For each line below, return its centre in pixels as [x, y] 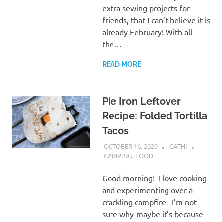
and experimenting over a [147, 190]
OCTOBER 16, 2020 [130, 146]
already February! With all [147, 31]
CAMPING [118, 156]
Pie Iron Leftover [141, 101]
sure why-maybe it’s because [152, 214]
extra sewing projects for [146, 8]
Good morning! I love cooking [154, 178]
